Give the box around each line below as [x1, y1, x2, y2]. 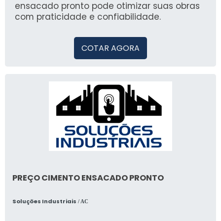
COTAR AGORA [81, 42, 140, 54]
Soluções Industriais [12, 197, 76, 205]
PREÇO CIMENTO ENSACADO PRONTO [12, 172, 164, 184]
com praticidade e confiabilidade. [15, 11, 161, 23]
